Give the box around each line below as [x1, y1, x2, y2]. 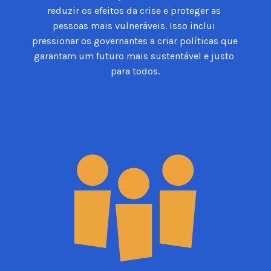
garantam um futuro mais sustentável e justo [34, 50, 235, 62]
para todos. [111, 65, 160, 77]
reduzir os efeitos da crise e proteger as [47, 5, 221, 17]
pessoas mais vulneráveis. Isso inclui [53, 20, 216, 32]
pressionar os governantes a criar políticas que [32, 35, 238, 47]
